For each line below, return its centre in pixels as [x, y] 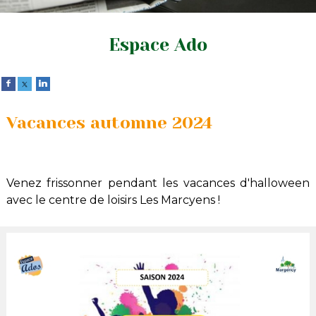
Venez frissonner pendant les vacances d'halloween [158, 183]
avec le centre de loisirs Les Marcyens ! [113, 200]
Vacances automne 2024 [109, 123]
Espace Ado [158, 44]
